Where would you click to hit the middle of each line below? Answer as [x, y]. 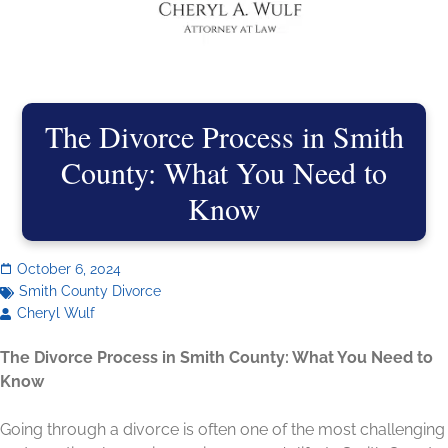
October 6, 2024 [69, 268]
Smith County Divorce [90, 290]
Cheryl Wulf [56, 312]
